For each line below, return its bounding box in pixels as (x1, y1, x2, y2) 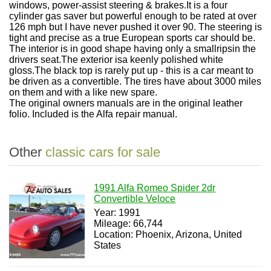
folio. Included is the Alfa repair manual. (9, 109, 177, 119)
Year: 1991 (94, 207, 141, 218)
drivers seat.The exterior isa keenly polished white (9, 54, 223, 65)
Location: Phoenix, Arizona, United (94, 229, 243, 240)
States (94, 240, 122, 250)
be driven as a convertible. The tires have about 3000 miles (9, 76, 261, 87)
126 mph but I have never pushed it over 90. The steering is (9, 22, 262, 32)
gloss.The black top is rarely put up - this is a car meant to (9, 65, 253, 76)
